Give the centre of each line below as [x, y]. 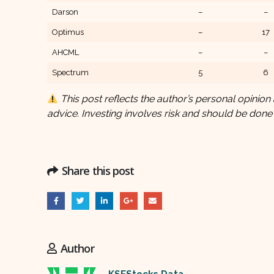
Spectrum [70, 72]
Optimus [68, 32]
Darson [65, 12]
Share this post [98, 171]
